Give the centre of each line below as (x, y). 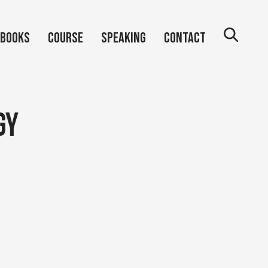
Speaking (124, 38)
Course (66, 38)
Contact (185, 38)
